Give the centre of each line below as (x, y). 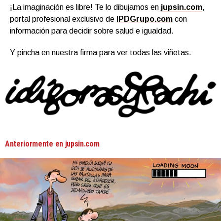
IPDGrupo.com (145, 19)
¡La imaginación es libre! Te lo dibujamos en (85, 7)
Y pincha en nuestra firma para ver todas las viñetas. (101, 53)
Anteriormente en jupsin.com (52, 144)
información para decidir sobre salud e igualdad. (92, 31)
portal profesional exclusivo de (63, 19)
